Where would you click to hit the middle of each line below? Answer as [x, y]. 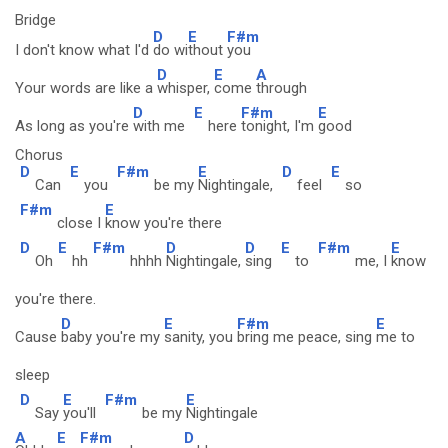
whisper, [185, 88]
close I [81, 223]
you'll [81, 413]
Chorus [39, 155]
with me [161, 126]
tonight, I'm [279, 126]
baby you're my [112, 337]
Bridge [35, 20]
